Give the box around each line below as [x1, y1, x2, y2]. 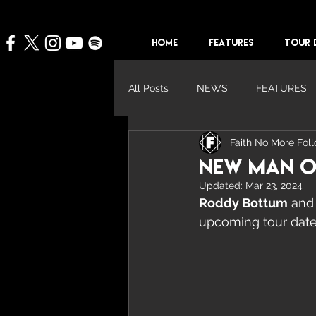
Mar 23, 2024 [245, 180, 303, 191]
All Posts [128, 82, 169, 94]
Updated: [199, 180, 245, 191]
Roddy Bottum [199, 195, 288, 210]
